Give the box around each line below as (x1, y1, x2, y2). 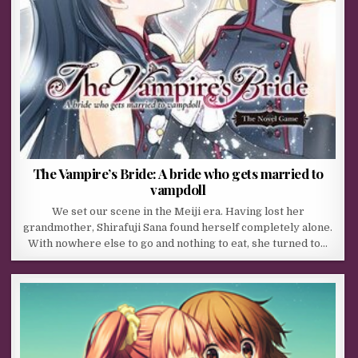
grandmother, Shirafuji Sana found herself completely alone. (23, 221, 333, 234)
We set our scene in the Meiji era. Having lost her (51, 205, 304, 218)
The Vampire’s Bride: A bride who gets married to (32, 165, 324, 183)
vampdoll (150, 181, 206, 199)
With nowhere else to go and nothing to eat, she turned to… (28, 237, 328, 250)
